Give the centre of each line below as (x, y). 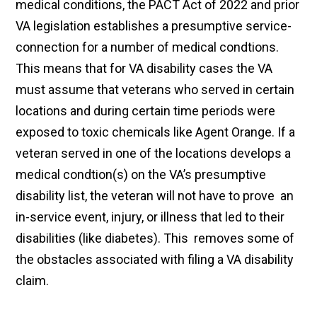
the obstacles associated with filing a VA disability (155, 260)
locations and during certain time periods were (146, 111)
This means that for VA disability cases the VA (144, 69)
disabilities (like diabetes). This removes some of (155, 238)
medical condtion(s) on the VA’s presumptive (141, 175)
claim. (33, 281)
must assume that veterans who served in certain (155, 90)
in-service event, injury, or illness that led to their (150, 217)
